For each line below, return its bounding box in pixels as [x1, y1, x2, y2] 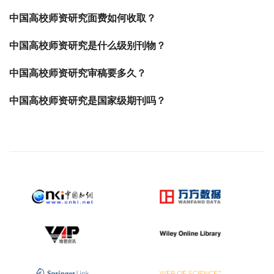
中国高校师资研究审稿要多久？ [9, 68, 146, 78]
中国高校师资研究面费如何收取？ [9, 13, 156, 23]
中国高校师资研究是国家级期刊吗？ [9, 95, 166, 106]
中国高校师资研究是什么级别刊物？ [9, 40, 166, 51]
